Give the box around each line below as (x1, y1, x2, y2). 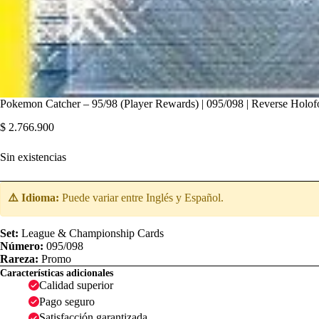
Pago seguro (39, 295, 95, 308)
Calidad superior (39, 278, 113, 291)
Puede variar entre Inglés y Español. (59, 191, 224, 204)
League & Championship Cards (19, 226, 164, 239)
